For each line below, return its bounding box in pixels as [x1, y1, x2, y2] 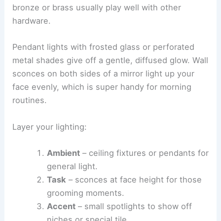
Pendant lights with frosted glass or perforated [12, 42, 195, 52]
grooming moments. [46, 187, 124, 198]
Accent [46, 201, 75, 211]
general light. [46, 161, 98, 171]
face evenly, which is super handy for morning [12, 82, 192, 92]
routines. [12, 95, 47, 106]
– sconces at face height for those [66, 174, 202, 184]
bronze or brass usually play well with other [12, 2, 182, 12]
